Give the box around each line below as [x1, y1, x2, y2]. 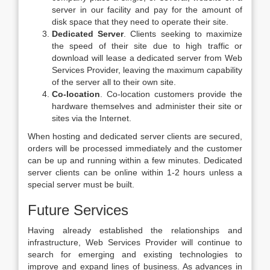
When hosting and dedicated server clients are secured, [28, 131, 242, 141]
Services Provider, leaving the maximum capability [52, 65, 242, 75]
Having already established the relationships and [28, 225, 242, 235]
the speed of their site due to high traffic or [52, 41, 242, 51]
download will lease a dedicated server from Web [52, 53, 242, 63]
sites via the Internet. [52, 113, 131, 123]
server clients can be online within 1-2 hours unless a [28, 168, 242, 177]
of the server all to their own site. [52, 77, 176, 87]
